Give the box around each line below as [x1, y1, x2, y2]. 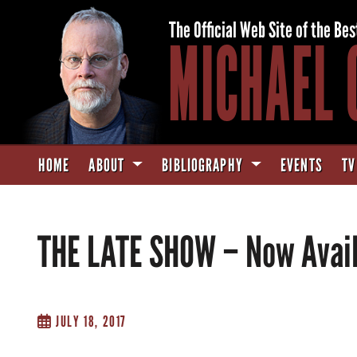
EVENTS [280, 155, 323, 176]
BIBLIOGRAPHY [162, 155, 246, 176]
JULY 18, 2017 [52, 312, 127, 331]
